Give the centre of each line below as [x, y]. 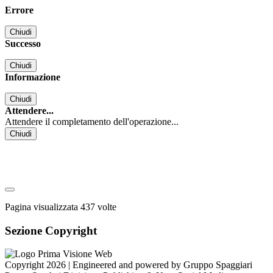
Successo [23, 44]
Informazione [33, 77]
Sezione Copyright [51, 230]
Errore [19, 10]
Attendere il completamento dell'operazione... [92, 122]
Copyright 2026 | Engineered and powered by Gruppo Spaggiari [129, 265]
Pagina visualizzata [43, 207]
